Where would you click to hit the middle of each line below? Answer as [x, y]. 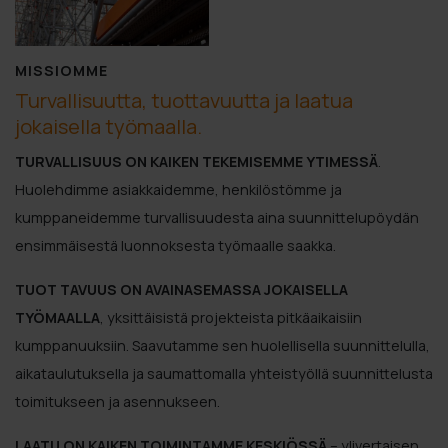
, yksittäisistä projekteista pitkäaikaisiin [231, 317]
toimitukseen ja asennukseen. [117, 401]
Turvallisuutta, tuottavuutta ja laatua [184, 100]
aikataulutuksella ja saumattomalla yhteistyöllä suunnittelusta [224, 373]
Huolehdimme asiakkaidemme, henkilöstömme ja [178, 189]
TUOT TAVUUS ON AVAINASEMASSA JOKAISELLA [181, 289]
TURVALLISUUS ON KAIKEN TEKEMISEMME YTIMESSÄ [196, 161]
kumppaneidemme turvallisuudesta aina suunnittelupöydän [217, 217]
